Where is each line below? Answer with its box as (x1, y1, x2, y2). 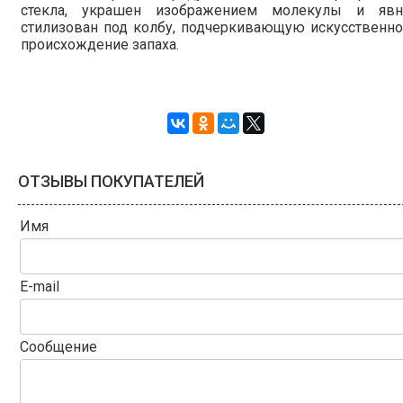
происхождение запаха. (21, 35, 180, 53)
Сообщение (20, 338, 97, 356)
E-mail (20, 278, 59, 296)
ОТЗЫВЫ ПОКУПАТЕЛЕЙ (18, 171, 204, 191)
